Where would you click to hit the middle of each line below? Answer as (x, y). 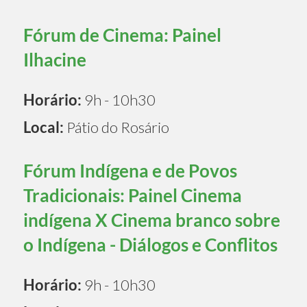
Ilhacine (55, 59)
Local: (44, 127)
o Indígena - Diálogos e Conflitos (150, 244)
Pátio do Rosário (116, 127)
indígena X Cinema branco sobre (152, 220)
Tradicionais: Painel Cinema (133, 195)
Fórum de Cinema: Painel (122, 35)
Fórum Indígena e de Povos (130, 170)
